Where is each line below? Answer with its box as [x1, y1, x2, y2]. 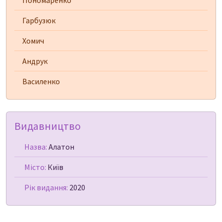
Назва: [24, 142, 47, 152]
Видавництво [14, 119, 81, 133]
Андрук [22, 56, 48, 66]
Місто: [24, 162, 46, 172]
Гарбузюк [22, 15, 55, 26]
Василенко [22, 76, 60, 87]
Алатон [47, 142, 74, 152]
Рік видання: [24, 182, 68, 193]
